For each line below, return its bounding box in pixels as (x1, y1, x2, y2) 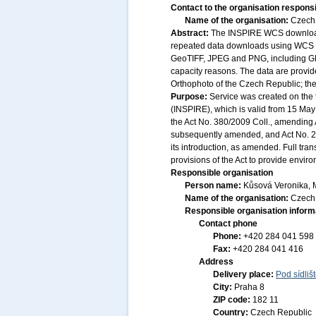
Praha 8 (234, 282, 265, 292)
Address (199, 257, 233, 267)
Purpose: (171, 92, 209, 102)
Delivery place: (213, 269, 276, 279)
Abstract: (171, 28, 211, 38)
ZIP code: (213, 295, 253, 305)
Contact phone (199, 219, 257, 229)
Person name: (185, 181, 243, 190)
